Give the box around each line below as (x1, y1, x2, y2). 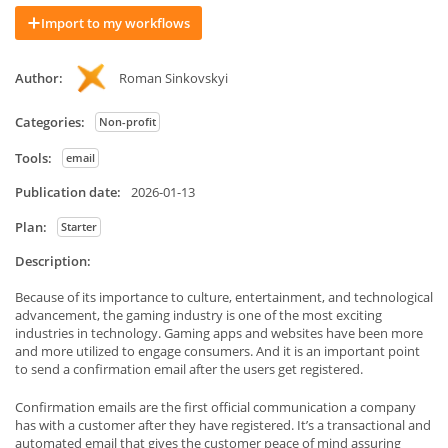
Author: (15, 69, 63, 87)
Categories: (15, 112, 85, 131)
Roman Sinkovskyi (119, 69, 228, 87)
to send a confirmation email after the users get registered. (15, 360, 363, 378)
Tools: (15, 148, 52, 167)
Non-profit (99, 114, 156, 129)
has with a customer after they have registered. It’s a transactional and (15, 416, 431, 434)
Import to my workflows (41, 14, 190, 32)
